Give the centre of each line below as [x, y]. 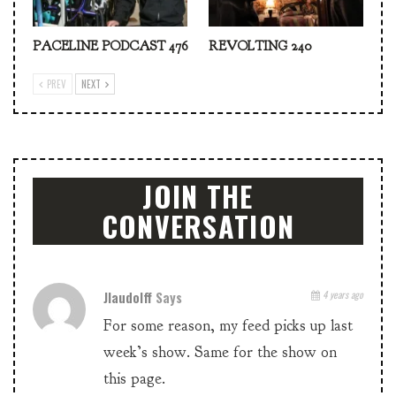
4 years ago [342, 295]
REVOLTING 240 [260, 47]
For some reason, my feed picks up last [228, 326]
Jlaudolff [129, 297]
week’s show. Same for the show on [220, 353]
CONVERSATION [198, 226]
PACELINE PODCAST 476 [110, 47]
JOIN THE [198, 196]
